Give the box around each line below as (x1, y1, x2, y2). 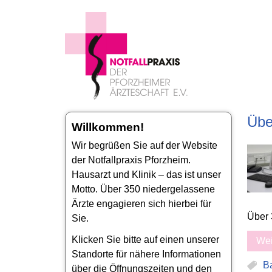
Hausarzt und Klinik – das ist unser (72, 169, 221, 180)
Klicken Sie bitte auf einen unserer (72, 234, 219, 245)
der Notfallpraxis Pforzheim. (72, 155, 191, 165)
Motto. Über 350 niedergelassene (72, 184, 215, 194)
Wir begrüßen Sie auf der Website (72, 140, 217, 151)
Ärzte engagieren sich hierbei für (72, 199, 211, 209)
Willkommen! (72, 121, 144, 134)
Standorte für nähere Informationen (72, 249, 221, 259)
